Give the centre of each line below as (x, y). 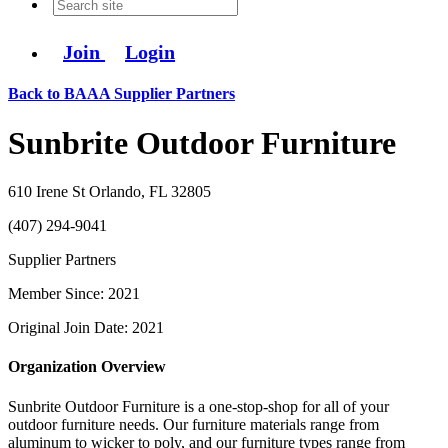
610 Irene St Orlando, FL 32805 (109, 192)
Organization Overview (87, 367)
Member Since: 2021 (74, 294)
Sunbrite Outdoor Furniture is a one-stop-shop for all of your (198, 406)
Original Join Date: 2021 (86, 328)
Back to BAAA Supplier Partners (121, 94)
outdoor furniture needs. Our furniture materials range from (193, 424)
